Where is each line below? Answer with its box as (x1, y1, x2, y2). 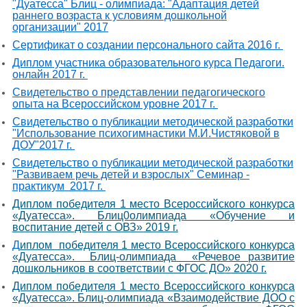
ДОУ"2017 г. (12, 138, 75, 151)
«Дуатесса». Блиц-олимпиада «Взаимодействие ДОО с (12, 291, 295, 304)
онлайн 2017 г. (12, 68, 88, 80)
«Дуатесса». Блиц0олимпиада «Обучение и (12, 209, 295, 221)
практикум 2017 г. (12, 180, 106, 192)
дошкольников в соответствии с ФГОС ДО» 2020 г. (12, 262, 267, 274)
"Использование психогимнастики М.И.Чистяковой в (12, 127, 280, 139)
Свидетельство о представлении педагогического (12, 86, 265, 98)
